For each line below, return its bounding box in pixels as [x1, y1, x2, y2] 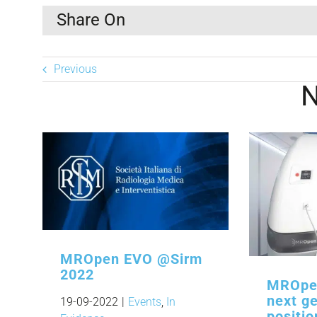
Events [128, 294, 161, 309]
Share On [57, 10, 125, 30]
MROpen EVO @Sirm [60, 250, 202, 267]
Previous [54, 62, 97, 76]
